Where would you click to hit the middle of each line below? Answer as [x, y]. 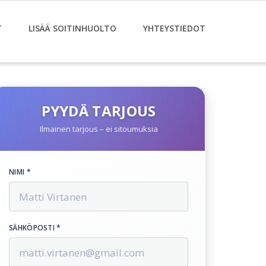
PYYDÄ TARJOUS [99, 111]
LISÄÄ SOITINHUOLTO [72, 28]
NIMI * [20, 172]
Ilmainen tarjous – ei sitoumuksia [99, 129]
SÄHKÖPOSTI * [35, 228]
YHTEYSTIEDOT [174, 28]
